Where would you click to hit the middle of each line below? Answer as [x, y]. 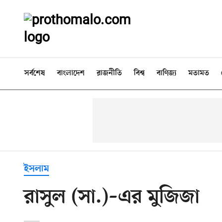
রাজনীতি [109, 73]
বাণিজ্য [166, 73]
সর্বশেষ [35, 73]
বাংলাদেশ [71, 73]
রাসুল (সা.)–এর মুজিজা [112, 198]
